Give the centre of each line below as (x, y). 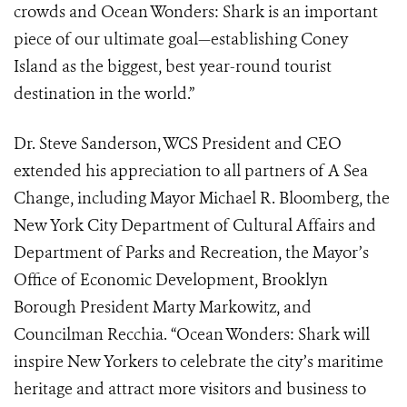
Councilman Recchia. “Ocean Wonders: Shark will (192, 334)
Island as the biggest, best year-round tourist (173, 66)
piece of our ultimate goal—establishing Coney (181, 39)
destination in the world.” (104, 94)
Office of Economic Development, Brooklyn (171, 280)
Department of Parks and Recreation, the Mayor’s (191, 253)
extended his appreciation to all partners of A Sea (191, 171)
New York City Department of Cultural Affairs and (195, 225)
